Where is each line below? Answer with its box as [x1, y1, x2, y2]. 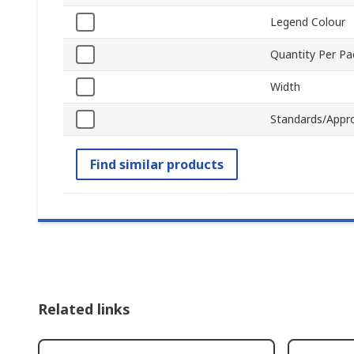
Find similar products [90, 156, 224, 174]
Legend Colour [270, 14, 345, 30]
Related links [38, 299, 130, 319]
